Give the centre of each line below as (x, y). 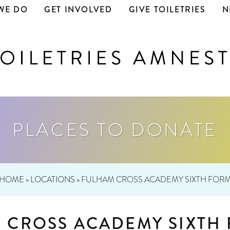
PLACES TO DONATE (115, 130)
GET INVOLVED (78, 10)
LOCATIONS (52, 179)
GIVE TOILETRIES (167, 10)
